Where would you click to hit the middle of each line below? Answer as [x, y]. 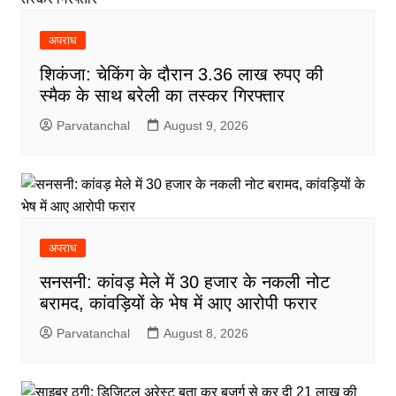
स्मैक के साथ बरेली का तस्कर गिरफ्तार [162, 95]
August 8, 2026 [206, 333]
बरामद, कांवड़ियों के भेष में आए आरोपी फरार [178, 303]
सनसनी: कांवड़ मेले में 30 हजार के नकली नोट [184, 282]
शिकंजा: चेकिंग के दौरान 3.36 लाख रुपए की [181, 74]
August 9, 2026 [206, 126]
